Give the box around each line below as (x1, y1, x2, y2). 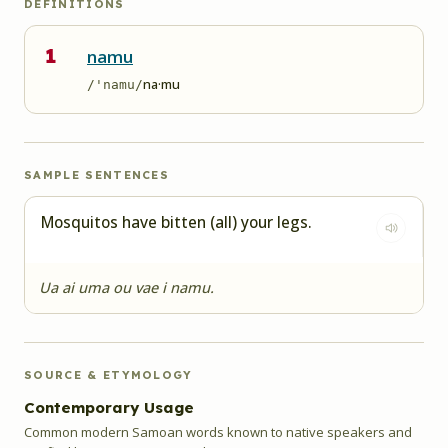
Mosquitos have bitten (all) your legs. (41, 211, 312, 233)
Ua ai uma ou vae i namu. (39, 278, 214, 297)
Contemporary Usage (24, 398, 194, 417)
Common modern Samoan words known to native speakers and (24, 423, 412, 441)
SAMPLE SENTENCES (24, 168, 170, 182)
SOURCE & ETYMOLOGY (24, 368, 193, 382)
